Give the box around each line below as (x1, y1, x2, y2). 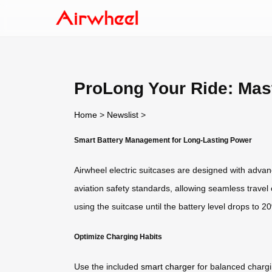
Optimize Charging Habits (74, 232, 162, 240)
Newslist (107, 109, 138, 120)
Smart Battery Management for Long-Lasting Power (74, 135, 252, 144)
